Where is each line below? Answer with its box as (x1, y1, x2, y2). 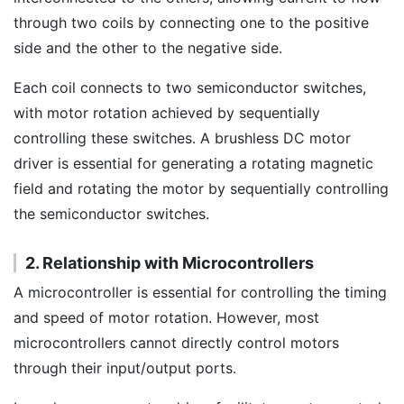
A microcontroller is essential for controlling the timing (14, 283, 387, 301)
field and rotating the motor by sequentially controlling (14, 179, 389, 197)
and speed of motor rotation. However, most (14, 308, 319, 326)
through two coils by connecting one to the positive (14, 14, 369, 32)
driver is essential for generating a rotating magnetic (14, 154, 373, 172)
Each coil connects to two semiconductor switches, (14, 78, 366, 96)
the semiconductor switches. (14, 205, 209, 223)
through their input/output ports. (14, 359, 236, 377)
